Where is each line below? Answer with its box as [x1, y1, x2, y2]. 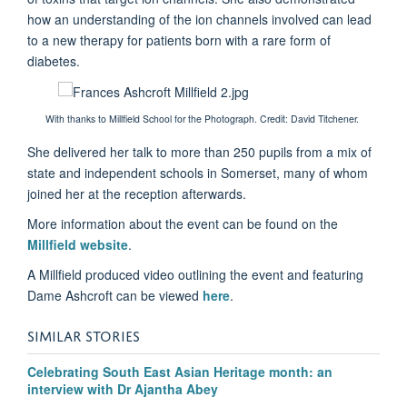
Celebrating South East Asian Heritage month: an [27, 362, 333, 382]
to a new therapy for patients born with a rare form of [27, 30, 331, 49]
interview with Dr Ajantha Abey [27, 380, 218, 399]
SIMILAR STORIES [27, 323, 140, 346]
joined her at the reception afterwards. [27, 184, 246, 203]
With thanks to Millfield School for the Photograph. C [45, 112, 267, 126]
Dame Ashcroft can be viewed [27, 286, 203, 305]
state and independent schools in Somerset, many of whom [27, 164, 368, 183]
